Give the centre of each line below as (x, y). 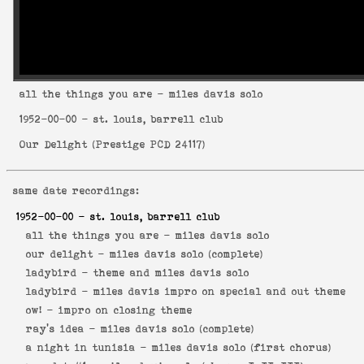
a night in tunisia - (84, 348)
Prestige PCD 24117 (149, 144)
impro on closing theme (126, 310)
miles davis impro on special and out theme (220, 292)
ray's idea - (58, 329)
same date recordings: (76, 191)
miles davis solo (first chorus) (242, 348)
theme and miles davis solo (171, 273)
